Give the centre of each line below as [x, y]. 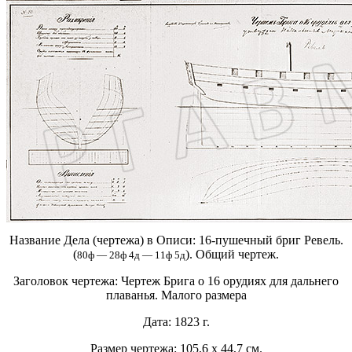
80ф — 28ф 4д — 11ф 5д [131, 255]
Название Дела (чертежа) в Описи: [104, 240]
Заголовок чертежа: [67, 281]
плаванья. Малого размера [176, 295]
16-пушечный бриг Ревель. [271, 240]
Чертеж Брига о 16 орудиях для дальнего [230, 281]
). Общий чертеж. [232, 255]
